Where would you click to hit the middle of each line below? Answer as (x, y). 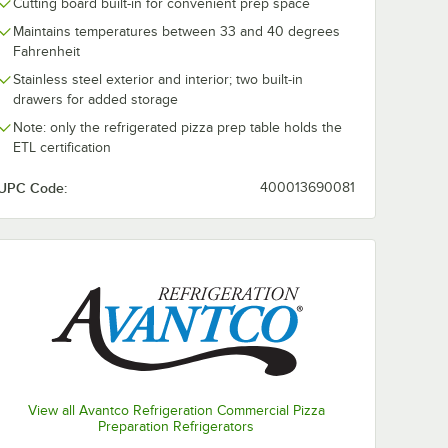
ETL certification (62, 147)
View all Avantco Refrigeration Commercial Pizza (176, 411)
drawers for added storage (95, 99)
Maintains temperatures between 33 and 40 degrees (176, 31)
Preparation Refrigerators (176, 427)
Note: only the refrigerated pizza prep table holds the (177, 127)
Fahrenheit (46, 51)
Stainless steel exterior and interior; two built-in (158, 79)
